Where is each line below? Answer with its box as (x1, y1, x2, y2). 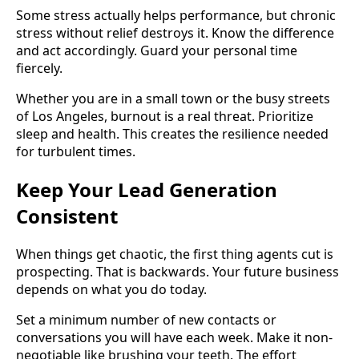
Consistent (16, 202, 118, 229)
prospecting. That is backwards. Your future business (16, 262, 339, 280)
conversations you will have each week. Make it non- (16, 328, 333, 346)
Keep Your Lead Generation (16, 175, 277, 203)
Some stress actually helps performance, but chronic (16, 6, 336, 24)
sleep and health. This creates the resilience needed (16, 124, 329, 143)
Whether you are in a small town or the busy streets (16, 89, 330, 107)
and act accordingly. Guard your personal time (16, 41, 297, 59)
